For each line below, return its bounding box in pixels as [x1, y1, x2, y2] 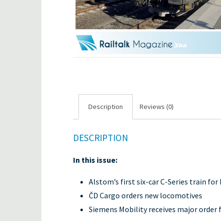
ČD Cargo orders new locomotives [89, 190, 202, 200]
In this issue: [73, 154, 117, 165]
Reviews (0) [139, 102, 174, 111]
